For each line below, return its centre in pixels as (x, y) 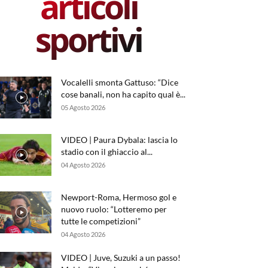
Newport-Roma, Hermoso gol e (119, 197)
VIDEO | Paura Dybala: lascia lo (119, 140)
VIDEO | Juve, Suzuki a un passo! (121, 258)
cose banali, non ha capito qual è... (123, 94)
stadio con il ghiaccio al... (107, 152)
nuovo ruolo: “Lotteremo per (114, 209)
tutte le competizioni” (101, 221)
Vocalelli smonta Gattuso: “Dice (120, 82)
